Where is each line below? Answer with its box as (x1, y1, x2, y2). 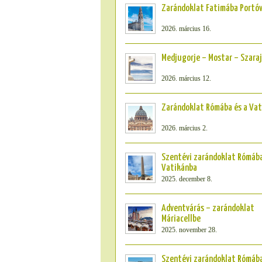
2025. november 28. (161, 226, 217, 234)
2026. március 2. (161, 124, 208, 132)
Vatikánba (161, 163, 197, 173)
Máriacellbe (161, 214, 201, 224)
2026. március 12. (161, 74, 211, 82)
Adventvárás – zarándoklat (161, 204, 254, 213)
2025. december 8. (161, 175, 212, 183)
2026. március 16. (161, 25, 211, 33)
